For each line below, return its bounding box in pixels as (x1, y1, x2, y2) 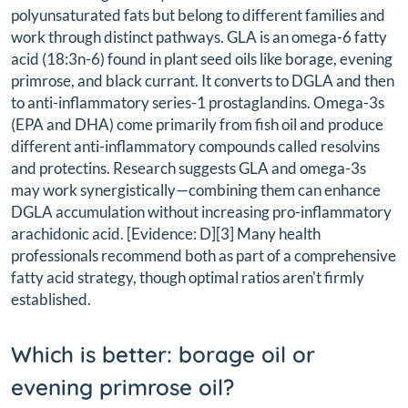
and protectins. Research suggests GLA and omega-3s (11, 158, 366, 178)
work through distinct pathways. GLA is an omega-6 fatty (11, 27, 387, 47)
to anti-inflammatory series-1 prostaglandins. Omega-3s (11, 93, 384, 113)
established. (11, 290, 91, 310)
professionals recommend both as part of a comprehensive (11, 246, 396, 266)
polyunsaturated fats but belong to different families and (11, 5, 385, 25)
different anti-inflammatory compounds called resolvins (11, 137, 380, 157)
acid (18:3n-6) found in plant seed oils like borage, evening (11, 49, 393, 69)
